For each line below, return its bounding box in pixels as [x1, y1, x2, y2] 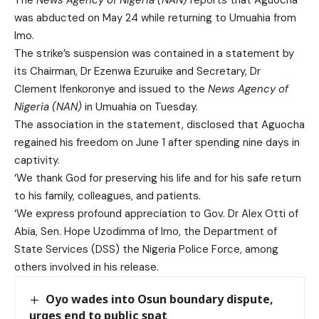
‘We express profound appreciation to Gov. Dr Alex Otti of [14, 206, 298, 221]
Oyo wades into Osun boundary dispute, [46, 291, 274, 307]
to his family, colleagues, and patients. [14, 188, 201, 203]
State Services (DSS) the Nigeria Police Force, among [14, 241, 278, 256]
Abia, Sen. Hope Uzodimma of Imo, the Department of [14, 224, 277, 239]
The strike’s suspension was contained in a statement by [14, 46, 294, 61]
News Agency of [208, 81, 288, 96]
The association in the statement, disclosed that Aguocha [14, 117, 305, 132]
